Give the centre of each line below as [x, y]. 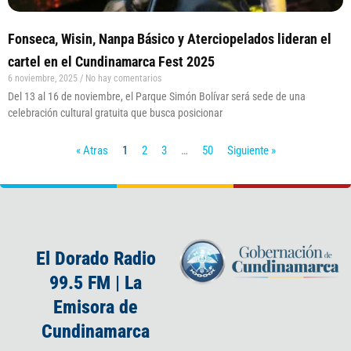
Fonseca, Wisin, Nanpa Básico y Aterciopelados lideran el [170, 39]
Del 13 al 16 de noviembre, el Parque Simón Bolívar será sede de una [157, 97]
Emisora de [96, 307]
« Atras [92, 151]
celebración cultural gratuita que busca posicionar [115, 113]
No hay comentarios [122, 79]
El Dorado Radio [96, 258]
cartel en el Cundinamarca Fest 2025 [111, 62]
